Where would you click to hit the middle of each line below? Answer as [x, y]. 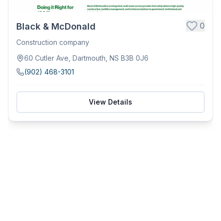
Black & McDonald [56, 26]
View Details [110, 102]
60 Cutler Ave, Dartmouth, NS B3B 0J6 [86, 58]
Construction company [53, 42]
